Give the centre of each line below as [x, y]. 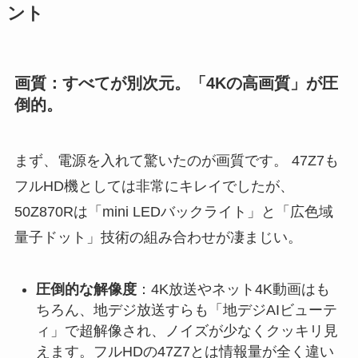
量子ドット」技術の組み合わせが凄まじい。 [158, 237]
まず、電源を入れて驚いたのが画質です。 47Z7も [176, 160]
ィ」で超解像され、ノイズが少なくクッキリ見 [187, 330]
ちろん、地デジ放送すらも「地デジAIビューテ [186, 310]
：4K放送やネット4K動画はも [233, 289]
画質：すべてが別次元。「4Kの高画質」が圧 [176, 84]
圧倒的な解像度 [86, 289]
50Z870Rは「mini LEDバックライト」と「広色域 [173, 211]
